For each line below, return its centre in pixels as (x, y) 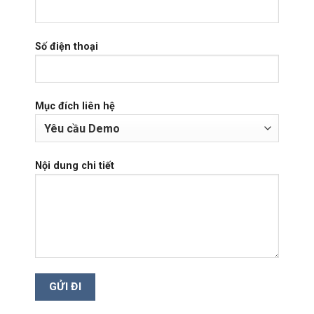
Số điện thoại (67, 47)
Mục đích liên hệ (75, 106)
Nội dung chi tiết (75, 165)
